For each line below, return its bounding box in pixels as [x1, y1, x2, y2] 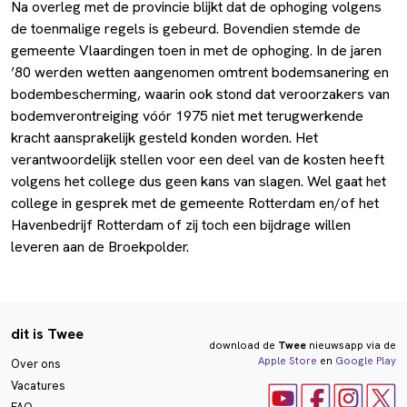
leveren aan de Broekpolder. [11, 237, 189, 257]
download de [208, 338, 278, 353]
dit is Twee [11, 324, 84, 344]
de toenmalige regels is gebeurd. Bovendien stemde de [11, 19, 361, 39]
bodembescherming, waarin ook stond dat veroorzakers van [11, 84, 390, 104]
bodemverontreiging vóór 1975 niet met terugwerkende [11, 106, 363, 126]
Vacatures [11, 378, 65, 394]
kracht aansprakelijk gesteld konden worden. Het [11, 128, 318, 148]
